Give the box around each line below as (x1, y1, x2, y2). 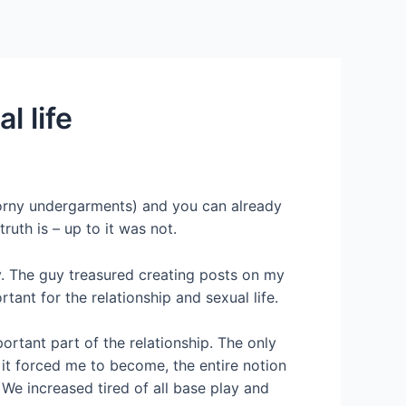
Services (18, 59, 78, 77)
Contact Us (113, 59, 193, 77)
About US (228, 59, 295, 77)
